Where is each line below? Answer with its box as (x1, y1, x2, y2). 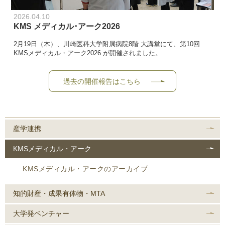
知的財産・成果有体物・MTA (13, 189, 105, 197)
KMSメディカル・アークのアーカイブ (23, 164, 148, 173)
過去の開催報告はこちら (56, 77, 148, 85)
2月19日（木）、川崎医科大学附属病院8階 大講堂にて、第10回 (14, 41, 200, 48)
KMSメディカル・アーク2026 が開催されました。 (14, 50, 162, 57)
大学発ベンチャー (13, 209, 69, 217)
